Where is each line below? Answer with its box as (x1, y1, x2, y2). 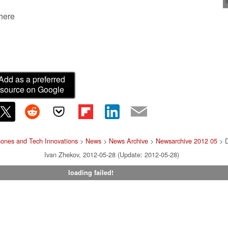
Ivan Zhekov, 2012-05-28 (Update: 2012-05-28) (44, 149, 179, 159)
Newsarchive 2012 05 (155, 135, 217, 146)
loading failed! (68, 167, 113, 177)
